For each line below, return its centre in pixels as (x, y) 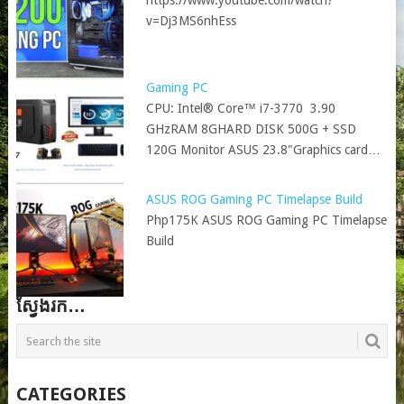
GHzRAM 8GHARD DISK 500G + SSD (252, 129)
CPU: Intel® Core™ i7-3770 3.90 (241, 108)
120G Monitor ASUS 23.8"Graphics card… (264, 149)
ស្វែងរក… (50, 306)
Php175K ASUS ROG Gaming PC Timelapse (267, 220)
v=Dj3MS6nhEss (192, 21)
